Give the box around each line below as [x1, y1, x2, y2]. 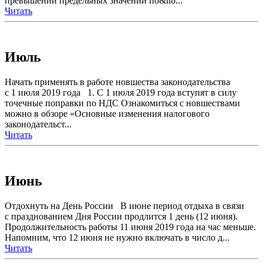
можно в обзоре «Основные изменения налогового [5, 108, 210, 119]
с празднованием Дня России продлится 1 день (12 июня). [5, 211, 238, 221]
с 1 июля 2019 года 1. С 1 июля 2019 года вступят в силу [5, 87, 237, 97]
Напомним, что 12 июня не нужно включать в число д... [5, 232, 230, 242]
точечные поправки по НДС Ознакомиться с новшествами [5, 97, 240, 108]
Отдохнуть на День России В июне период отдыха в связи [5, 200, 244, 211]
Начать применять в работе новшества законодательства [5, 76, 230, 87]
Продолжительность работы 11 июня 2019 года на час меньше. [5, 221, 256, 232]
